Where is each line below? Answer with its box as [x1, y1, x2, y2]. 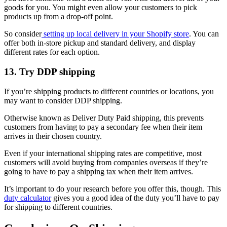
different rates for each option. [4, 48, 100, 57]
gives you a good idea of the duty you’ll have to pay [51, 193, 219, 202]
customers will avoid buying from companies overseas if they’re [4, 158, 208, 167]
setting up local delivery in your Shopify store [44, 29, 189, 39]
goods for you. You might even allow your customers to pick [4, 3, 197, 12]
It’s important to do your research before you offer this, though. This [4, 184, 221, 193]
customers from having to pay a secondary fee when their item [4, 122, 202, 131]
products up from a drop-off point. [4, 12, 113, 21]
